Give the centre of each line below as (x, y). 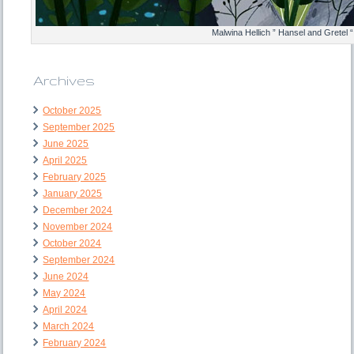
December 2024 (78, 211)
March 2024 (69, 327)
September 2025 (79, 128)
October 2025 (72, 111)
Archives (64, 81)
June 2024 (66, 277)
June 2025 (66, 144)
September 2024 (79, 260)
